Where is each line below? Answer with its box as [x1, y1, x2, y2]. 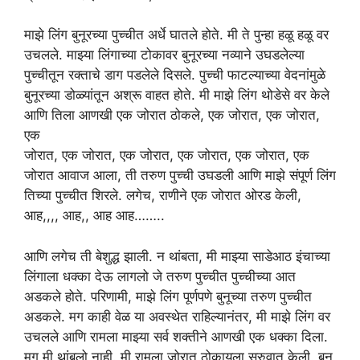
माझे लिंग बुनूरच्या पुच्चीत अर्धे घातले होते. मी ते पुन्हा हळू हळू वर [24, 27, 329, 43]
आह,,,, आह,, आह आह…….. [24, 207, 165, 223]
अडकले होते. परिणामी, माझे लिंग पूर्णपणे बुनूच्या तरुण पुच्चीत [24, 288, 312, 305]
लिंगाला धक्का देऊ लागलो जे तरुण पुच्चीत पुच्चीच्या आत [24, 268, 296, 284]
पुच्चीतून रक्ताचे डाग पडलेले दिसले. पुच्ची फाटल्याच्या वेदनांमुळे [24, 67, 325, 83]
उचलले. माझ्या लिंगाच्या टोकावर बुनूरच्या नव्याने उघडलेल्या [24, 47, 305, 63]
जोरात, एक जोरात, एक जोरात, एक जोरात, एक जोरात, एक [24, 147, 309, 163]
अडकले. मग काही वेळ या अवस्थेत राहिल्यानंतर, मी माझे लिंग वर [24, 308, 330, 325]
